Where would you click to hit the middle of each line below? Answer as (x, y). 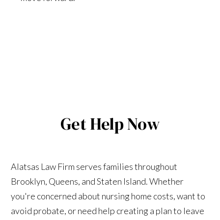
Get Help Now (110, 124)
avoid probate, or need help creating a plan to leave (108, 210)
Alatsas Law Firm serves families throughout (94, 166)
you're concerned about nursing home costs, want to (108, 196)
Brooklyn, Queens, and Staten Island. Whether (97, 181)
